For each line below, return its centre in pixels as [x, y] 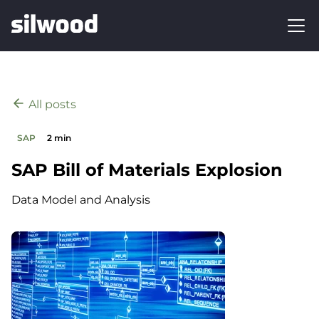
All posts [52, 104]
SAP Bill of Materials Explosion [147, 170]
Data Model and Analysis [81, 200]
